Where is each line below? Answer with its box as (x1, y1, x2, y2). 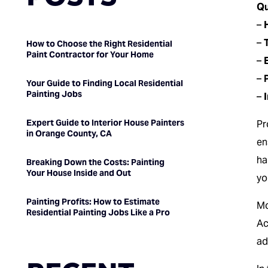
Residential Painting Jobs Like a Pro (26, 207, 170, 218)
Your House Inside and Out (26, 167, 131, 179)
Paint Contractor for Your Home (26, 49, 154, 60)
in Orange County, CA (26, 128, 112, 139)
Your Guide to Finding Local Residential (26, 78, 183, 89)
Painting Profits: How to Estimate (26, 196, 160, 208)
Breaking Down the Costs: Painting (26, 157, 165, 168)
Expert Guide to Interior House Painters (26, 117, 184, 129)
